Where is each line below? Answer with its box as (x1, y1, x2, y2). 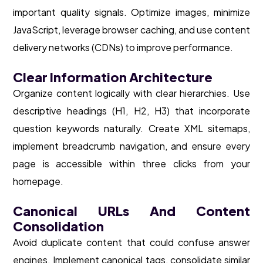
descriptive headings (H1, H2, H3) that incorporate (13, 104, 250, 117)
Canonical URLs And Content (13, 203, 250, 220)
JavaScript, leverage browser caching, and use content (13, 23, 250, 36)
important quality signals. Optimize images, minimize (13, 6, 250, 19)
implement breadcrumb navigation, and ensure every (13, 140, 250, 153)
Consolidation (13, 218, 104, 235)
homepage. (13, 175, 63, 188)
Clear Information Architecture (13, 69, 215, 86)
